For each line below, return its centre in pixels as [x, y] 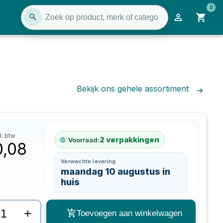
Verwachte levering [88, 161]
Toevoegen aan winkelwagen [129, 213]
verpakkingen [133, 140]
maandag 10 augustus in [116, 171]
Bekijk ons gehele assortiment [133, 89]
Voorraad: [84, 140]
